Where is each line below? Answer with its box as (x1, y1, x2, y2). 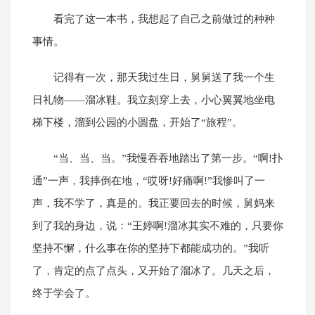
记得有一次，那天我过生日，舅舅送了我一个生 (53, 72, 275, 84)
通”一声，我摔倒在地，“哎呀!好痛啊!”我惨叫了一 (32, 175, 265, 187)
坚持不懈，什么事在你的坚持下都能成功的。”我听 (32, 243, 269, 255)
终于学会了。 (32, 288, 96, 300)
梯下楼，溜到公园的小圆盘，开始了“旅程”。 (32, 117, 243, 129)
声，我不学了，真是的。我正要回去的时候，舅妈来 (32, 198, 275, 210)
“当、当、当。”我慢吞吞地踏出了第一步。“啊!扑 (53, 153, 283, 165)
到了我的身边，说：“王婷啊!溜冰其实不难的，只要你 (32, 220, 283, 232)
